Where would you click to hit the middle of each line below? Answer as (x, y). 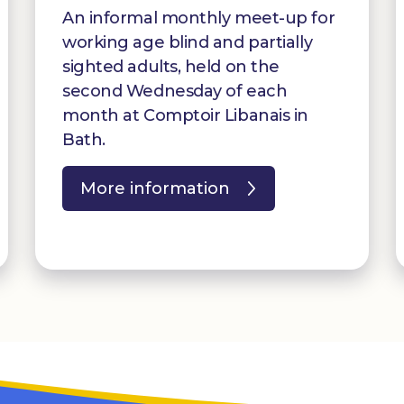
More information (155, 188)
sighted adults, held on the (171, 66)
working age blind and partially (188, 42)
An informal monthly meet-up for (199, 18)
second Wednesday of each (175, 91)
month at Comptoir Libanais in (185, 115)
